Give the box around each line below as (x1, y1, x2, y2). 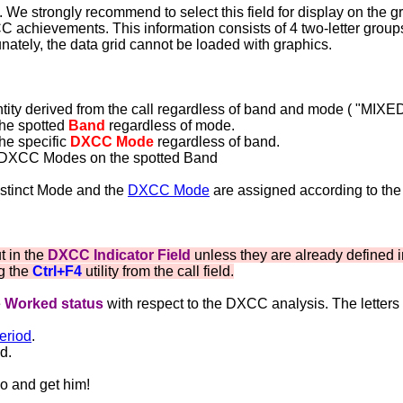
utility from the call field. (82, 264, 234, 279)
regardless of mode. (105, 118, 235, 133)
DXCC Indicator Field (44, 247, 191, 263)
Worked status (4, 296, 103, 311)
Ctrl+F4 (32, 264, 82, 279)
